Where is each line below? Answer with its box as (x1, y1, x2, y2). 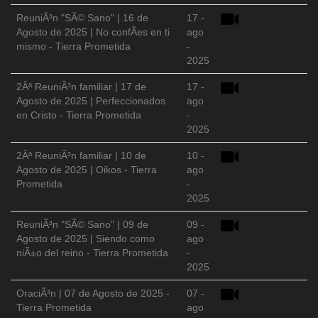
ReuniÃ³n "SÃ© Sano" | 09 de (16, 219, 148, 231)
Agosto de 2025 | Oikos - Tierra (16, 164, 157, 176)
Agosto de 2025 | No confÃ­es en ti (16, 26, 170, 38)
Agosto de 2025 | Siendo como (16, 233, 155, 245)
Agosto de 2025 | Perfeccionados (16, 95, 165, 107)
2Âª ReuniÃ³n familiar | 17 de (16, 81, 146, 93)
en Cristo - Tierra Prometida (16, 109, 141, 121)
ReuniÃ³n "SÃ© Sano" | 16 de (16, 12, 148, 24)
